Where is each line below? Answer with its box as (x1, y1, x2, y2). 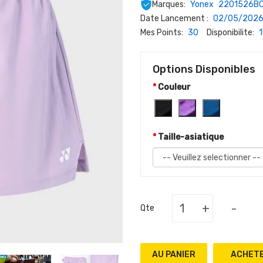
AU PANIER (152, 249, 195, 259)
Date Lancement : (140, 14, 210, 23)
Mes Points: (140, 28, 185, 38)
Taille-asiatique (158, 132, 224, 142)
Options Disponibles (153, 63, 255, 76)
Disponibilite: (198, 28, 256, 38)
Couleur (158, 82, 191, 92)
